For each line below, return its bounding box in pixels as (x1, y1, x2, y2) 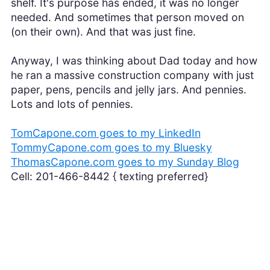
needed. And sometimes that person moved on (10, 11, 244, 24)
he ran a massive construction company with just (10, 69, 254, 82)
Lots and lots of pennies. (10, 98, 136, 111)
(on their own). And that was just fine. (10, 25, 196, 39)
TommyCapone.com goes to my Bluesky (10, 141, 212, 154)
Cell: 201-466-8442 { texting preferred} (10, 170, 208, 183)
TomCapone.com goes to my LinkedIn (10, 127, 201, 140)
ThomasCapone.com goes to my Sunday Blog (10, 155, 239, 169)
